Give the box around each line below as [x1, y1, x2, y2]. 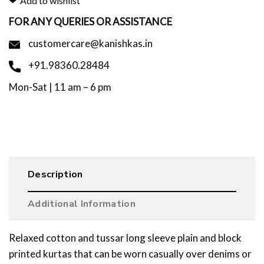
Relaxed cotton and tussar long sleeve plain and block [9, 232, 242, 245]
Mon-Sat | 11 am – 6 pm [9, 81, 111, 94]
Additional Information [28, 197, 136, 211]
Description [28, 168, 83, 181]
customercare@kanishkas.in [27, 37, 153, 50]
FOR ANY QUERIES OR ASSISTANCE [9, 15, 172, 28]
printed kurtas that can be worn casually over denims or [9, 247, 252, 260]
